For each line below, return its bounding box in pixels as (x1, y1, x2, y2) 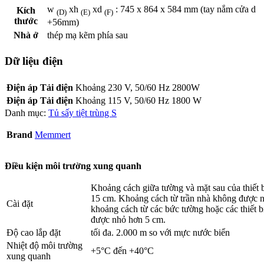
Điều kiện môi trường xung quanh (5, 160, 141, 171)
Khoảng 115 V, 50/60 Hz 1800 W (75, 95, 202, 105)
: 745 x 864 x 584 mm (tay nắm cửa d (113, 4, 256, 15)
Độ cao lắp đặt (6, 227, 61, 237)
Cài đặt (6, 198, 33, 209)
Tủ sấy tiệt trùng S (48, 107, 117, 118)
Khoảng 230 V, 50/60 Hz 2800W (75, 82, 200, 93)
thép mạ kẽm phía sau (47, 30, 128, 41)
